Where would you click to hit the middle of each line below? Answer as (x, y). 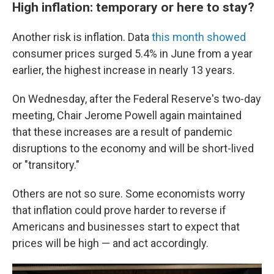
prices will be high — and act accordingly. (110, 243)
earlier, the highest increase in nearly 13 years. (124, 70)
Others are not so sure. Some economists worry (129, 194)
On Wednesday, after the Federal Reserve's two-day (137, 99)
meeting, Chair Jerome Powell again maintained (127, 115)
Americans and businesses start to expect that (126, 227)
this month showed (199, 37)
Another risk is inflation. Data (82, 37)
